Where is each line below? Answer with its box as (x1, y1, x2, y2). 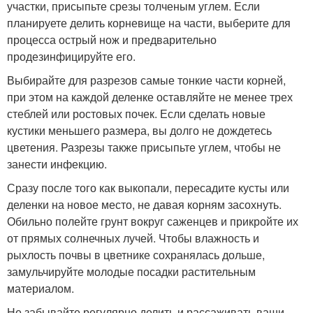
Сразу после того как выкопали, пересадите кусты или (7, 180, 289, 196)
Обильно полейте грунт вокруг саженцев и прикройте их (7, 213, 298, 229)
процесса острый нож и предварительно (7, 31, 217, 48)
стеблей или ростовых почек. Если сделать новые (7, 105, 265, 122)
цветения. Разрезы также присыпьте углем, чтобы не (7, 139, 281, 155)
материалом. (7, 280, 74, 296)
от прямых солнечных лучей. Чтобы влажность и (7, 230, 259, 246)
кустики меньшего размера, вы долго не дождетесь (7, 122, 272, 138)
